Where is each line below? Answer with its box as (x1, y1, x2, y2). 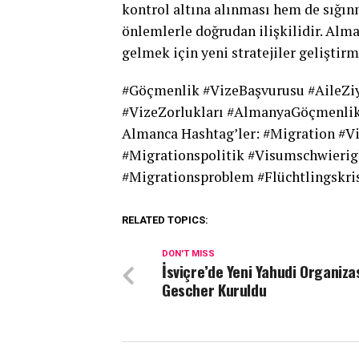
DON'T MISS (162, 248, 215, 259)
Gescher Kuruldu (162, 278, 267, 301)
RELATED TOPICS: (122, 214, 208, 226)
